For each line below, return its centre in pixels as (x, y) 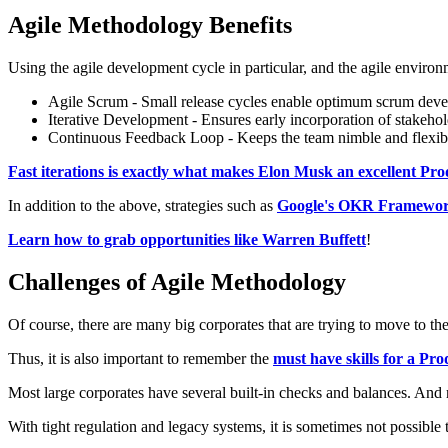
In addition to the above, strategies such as (142, 206)
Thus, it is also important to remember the (140, 358)
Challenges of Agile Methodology (177, 281)
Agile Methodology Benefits (150, 25)
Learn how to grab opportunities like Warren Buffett (187, 240)
